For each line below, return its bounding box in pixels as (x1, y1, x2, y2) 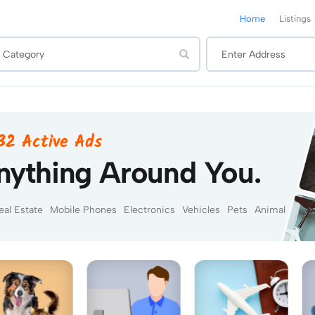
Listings (279, 13, 311, 24)
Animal (255, 204, 286, 216)
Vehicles (182, 204, 221, 216)
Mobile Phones (50, 204, 117, 216)
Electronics (124, 204, 176, 216)
